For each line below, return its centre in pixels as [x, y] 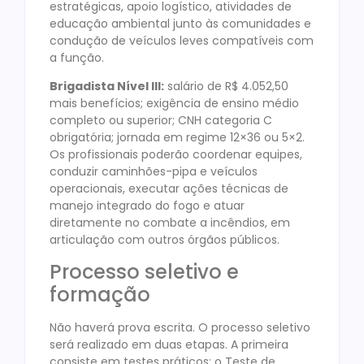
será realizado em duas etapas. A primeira [169, 344]
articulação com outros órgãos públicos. [165, 240]
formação [100, 294]
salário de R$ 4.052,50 [226, 87]
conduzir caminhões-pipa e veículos [154, 172]
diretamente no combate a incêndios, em [170, 223]
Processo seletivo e [144, 271]
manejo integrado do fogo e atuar [147, 206]
